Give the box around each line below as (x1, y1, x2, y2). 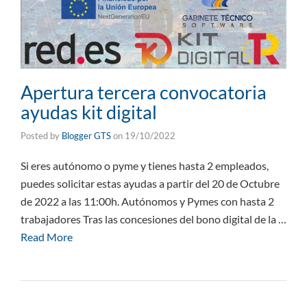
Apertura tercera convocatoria (21, 81, 267, 104)
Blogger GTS (62, 130, 111, 142)
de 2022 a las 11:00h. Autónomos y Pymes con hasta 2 (21, 195, 274, 208)
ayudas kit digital (21, 101, 157, 124)
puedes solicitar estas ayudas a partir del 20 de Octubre (21, 177, 280, 191)
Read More (21, 230, 73, 244)
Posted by (21, 130, 62, 142)
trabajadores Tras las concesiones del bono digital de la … (21, 212, 286, 226)
